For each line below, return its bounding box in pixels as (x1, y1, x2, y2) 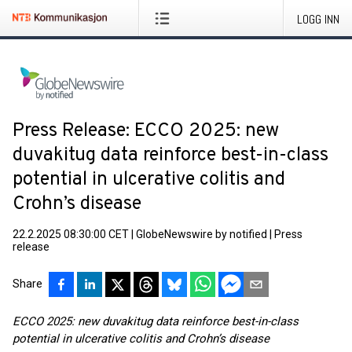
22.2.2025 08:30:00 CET (13, 228, 129, 240)
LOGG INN (297, 11, 339, 27)
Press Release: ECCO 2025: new (13, 119, 279, 143)
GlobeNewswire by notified (136, 228, 267, 240)
